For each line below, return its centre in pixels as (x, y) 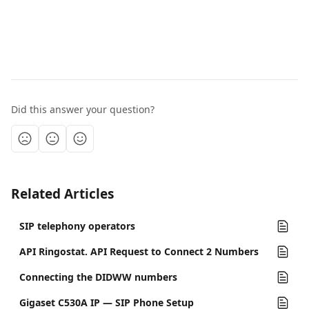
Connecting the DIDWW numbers (98, 277)
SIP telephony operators (77, 226)
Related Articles (62, 194)
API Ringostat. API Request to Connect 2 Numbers (139, 251)
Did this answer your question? (83, 109)
